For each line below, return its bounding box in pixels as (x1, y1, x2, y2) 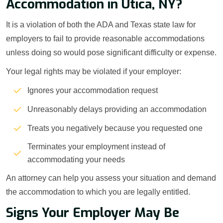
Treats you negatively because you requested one (27, 124, 203, 133)
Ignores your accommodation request (27, 86, 158, 95)
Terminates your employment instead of (27, 142, 165, 151)
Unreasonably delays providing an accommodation (27, 105, 207, 114)
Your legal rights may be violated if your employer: (6, 67, 181, 76)
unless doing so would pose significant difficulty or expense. (6, 48, 217, 57)
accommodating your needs (27, 155, 125, 164)
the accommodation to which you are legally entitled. (6, 188, 190, 197)
